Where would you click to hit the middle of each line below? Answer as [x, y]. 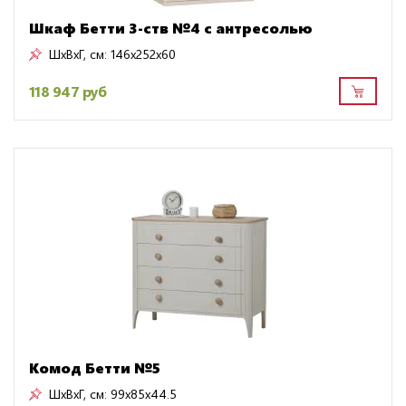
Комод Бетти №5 [95, 368]
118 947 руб [68, 91]
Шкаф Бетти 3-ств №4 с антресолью [171, 28]
